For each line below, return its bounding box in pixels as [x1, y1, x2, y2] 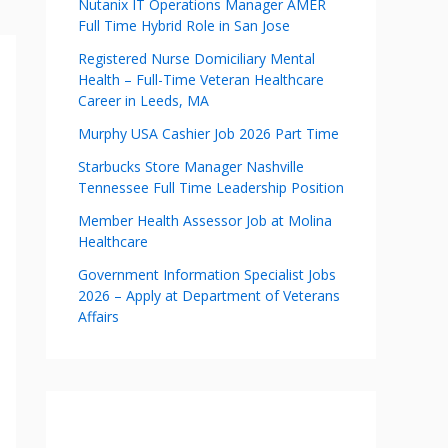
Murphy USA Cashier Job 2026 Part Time [78, 124, 339, 143]
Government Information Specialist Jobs [78, 265, 336, 284]
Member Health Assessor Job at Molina [78, 211, 332, 230]
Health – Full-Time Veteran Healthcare [78, 70, 324, 89]
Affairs [78, 307, 119, 326]
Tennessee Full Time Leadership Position [78, 178, 344, 197]
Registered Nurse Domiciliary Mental [78, 49, 315, 68]
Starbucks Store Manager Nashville [78, 157, 304, 176]
